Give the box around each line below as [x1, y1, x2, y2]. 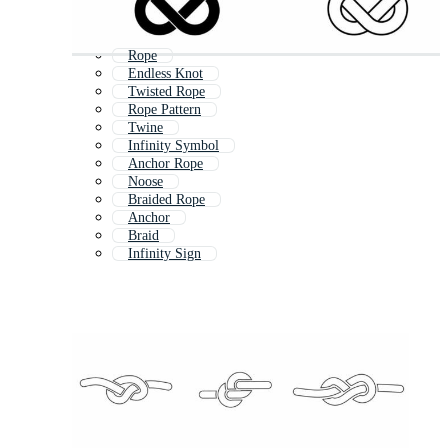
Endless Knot [128, 66, 203, 82]
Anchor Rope [128, 156, 203, 172]
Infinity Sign [128, 246, 201, 262]
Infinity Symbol [128, 138, 219, 154]
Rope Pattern [128, 102, 201, 118]
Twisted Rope [128, 84, 205, 100]
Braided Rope [128, 192, 205, 208]
